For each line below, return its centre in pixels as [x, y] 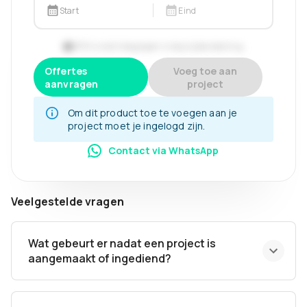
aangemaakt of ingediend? [100, 259]
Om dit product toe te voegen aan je [153, 113]
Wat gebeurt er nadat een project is [122, 244]
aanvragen [72, 84]
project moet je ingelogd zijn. [137, 126]
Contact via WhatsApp [163, 151]
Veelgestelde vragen [67, 202]
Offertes [66, 71]
